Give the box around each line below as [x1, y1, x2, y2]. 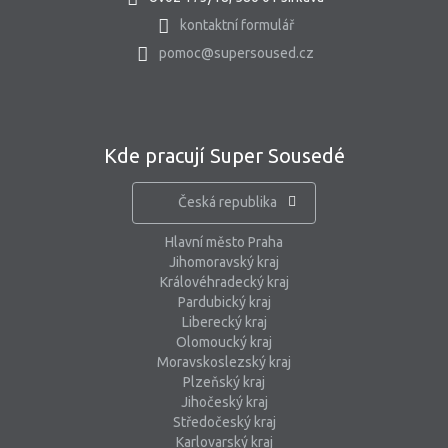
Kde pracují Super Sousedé [103, 144, 345, 168]
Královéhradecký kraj [159, 274, 289, 291]
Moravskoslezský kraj [157, 354, 291, 371]
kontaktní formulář [179, 17, 294, 34]
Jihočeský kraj [180, 394, 268, 411]
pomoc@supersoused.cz [159, 45, 314, 62]
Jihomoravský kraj [169, 254, 279, 271]
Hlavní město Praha [165, 234, 283, 251]
